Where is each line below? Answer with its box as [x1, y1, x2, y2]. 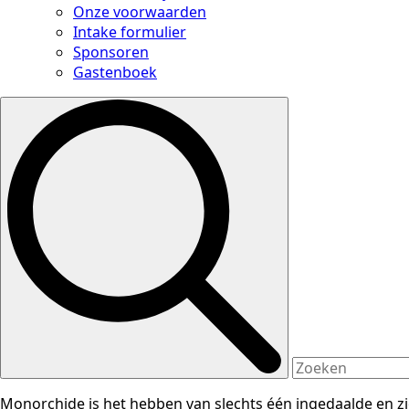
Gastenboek [73, 62, 157, 82]
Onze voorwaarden [73, 2, 206, 22]
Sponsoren [73, 42, 149, 62]
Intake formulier [73, 22, 186, 42]
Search [291, 96, 339, 116]
